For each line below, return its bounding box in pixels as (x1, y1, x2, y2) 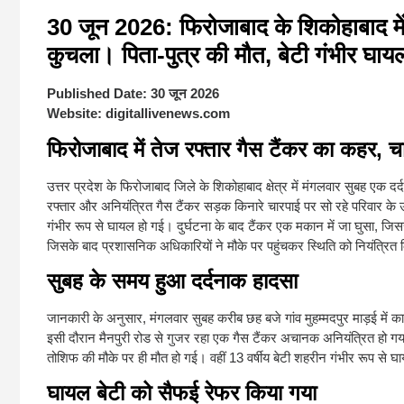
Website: (47, 106, 102, 122)
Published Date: (47, 86, 147, 102)
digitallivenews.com (106, 106, 230, 122)
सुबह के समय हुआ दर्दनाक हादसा (47, 268, 298, 293)
